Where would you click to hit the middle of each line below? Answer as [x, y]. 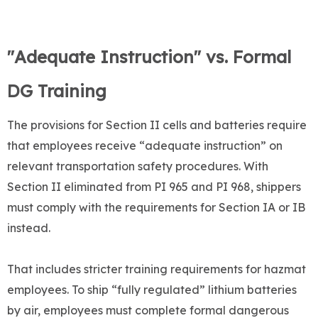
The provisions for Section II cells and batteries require [157, 125]
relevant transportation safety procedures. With [138, 166]
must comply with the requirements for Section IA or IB [156, 208]
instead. [29, 228]
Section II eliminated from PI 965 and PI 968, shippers [154, 187]
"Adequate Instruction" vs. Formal [149, 57]
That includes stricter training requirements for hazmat [157, 269]
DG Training [57, 91]
